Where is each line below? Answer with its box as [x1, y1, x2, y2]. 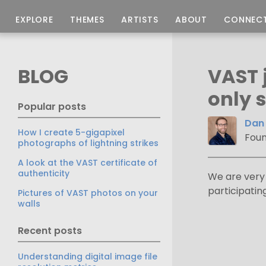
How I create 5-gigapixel [18, 126, 125, 138]
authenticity [18, 167, 69, 179]
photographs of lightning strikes [18, 137, 159, 149]
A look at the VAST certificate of [18, 157, 157, 169]
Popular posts [18, 100, 86, 113]
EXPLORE [15, 14, 53, 26]
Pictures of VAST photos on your [18, 187, 158, 199]
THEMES [69, 14, 104, 26]
